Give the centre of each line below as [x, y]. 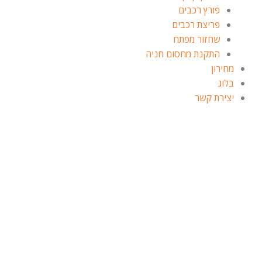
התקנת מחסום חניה [183, 54]
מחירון [223, 68]
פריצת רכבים [196, 25]
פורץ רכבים [199, 10]
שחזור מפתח [196, 39]
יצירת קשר [214, 98]
